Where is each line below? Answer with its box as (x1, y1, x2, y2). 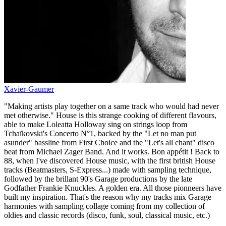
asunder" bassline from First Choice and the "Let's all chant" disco (4, 138, 214, 147)
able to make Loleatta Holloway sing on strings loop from (4, 120, 187, 129)
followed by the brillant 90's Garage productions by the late (4, 174, 192, 183)
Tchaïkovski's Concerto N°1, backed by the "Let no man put (4, 129, 196, 138)
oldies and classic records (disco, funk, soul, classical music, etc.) (4, 210, 210, 219)
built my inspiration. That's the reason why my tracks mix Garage (4, 192, 211, 201)
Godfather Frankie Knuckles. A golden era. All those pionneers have (4, 183, 221, 192)
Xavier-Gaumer (4, 84, 54, 93)
